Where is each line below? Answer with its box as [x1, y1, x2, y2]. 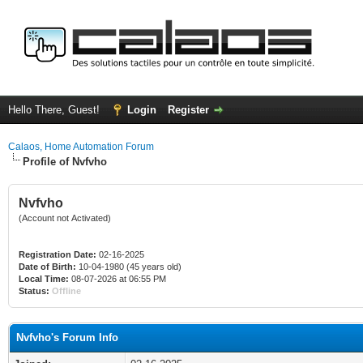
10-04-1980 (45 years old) [76, 262, 181, 271]
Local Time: [19, 274, 69, 284]
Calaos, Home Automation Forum [8, 141, 154, 152]
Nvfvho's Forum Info [16, 331, 118, 344]
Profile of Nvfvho [23, 156, 107, 168]
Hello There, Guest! [8, 104, 103, 116]
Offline [52, 286, 81, 296]
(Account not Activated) [19, 213, 111, 223]
